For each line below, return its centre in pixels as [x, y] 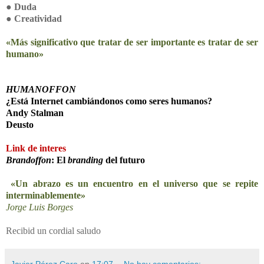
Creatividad [38, 18]
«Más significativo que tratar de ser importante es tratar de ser [132, 42]
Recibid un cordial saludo [53, 230]
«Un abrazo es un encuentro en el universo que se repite [132, 183]
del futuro [124, 160]
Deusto [20, 124]
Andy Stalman [35, 113]
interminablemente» [46, 195]
